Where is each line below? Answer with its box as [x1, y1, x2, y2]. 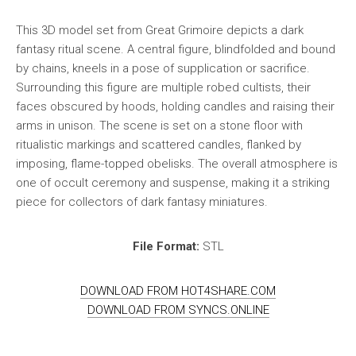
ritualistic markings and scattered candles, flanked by [16, 137, 301, 152]
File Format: [132, 239, 199, 253]
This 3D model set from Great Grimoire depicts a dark [16, 23, 304, 37]
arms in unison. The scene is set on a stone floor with [16, 118, 303, 133]
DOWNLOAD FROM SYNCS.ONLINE [87, 303, 269, 317]
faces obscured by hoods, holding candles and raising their [16, 99, 335, 114]
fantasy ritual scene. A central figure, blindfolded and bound [16, 42, 335, 56]
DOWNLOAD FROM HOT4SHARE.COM [80, 284, 276, 298]
